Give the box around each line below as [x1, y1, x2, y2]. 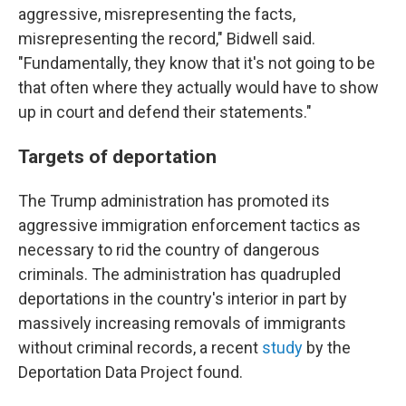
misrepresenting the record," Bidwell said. [18, 29, 315, 48]
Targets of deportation [18, 145, 221, 168]
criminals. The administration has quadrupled [18, 265, 341, 284]
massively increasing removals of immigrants [18, 314, 346, 333]
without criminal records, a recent [18, 338, 262, 357]
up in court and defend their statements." [18, 102, 312, 121]
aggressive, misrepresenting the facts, [18, 5, 295, 24]
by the [303, 338, 351, 357]
